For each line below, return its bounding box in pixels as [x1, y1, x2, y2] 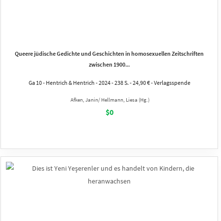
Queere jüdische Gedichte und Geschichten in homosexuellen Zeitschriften [15, 49, 204, 57]
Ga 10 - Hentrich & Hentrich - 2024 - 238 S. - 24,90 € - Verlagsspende [28, 78, 190, 86]
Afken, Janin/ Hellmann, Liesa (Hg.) [70, 96, 149, 103]
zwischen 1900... [89, 60, 130, 68]
